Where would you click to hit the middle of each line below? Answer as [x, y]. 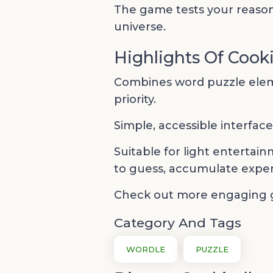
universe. [140, 27]
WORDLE [146, 249]
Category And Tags [178, 223]
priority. [135, 99]
